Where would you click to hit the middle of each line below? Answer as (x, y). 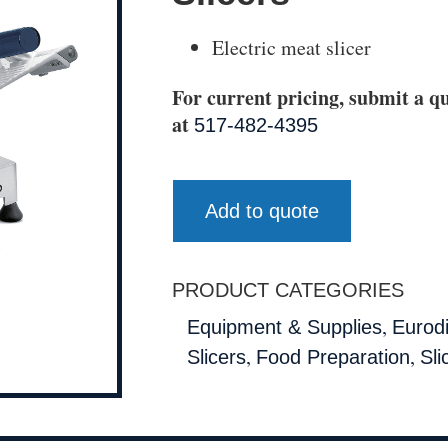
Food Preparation (333, 356)
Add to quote (262, 211)
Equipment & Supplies (284, 326)
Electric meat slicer (291, 47)
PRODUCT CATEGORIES (288, 289)
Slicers (216, 356)
